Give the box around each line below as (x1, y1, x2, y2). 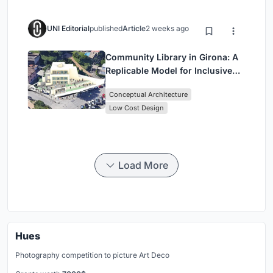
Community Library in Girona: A (105, 52, 238, 62)
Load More (118, 159, 168, 171)
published (90, 24, 122, 33)
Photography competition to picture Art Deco (15, 250, 169, 260)
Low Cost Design (109, 104, 164, 112)
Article (122, 24, 146, 33)
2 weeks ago (146, 24, 189, 33)
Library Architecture (105, 79, 190, 89)
